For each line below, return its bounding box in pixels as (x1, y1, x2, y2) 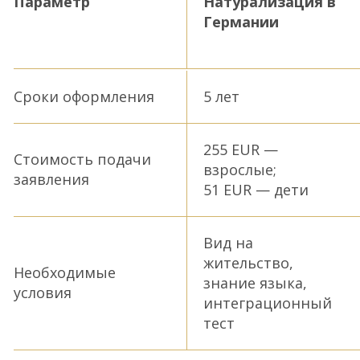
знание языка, (203, 272, 308, 292)
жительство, (203, 252, 294, 272)
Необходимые (14, 263, 116, 283)
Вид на (203, 232, 254, 252)
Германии (203, 11, 280, 31)
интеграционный (203, 292, 333, 313)
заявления (14, 170, 89, 190)
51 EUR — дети (203, 179, 309, 199)
